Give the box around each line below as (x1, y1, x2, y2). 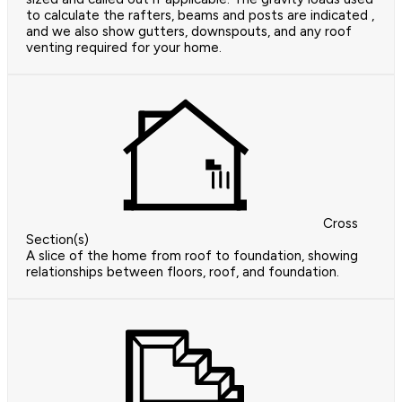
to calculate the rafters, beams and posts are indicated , (26, 6, 374, 23)
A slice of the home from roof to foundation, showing (26, 247, 358, 264)
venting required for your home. (26, 39, 222, 56)
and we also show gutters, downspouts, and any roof (26, 22, 352, 39)
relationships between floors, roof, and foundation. (26, 263, 339, 280)
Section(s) (26, 231, 89, 248)
